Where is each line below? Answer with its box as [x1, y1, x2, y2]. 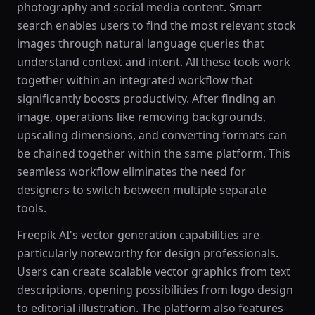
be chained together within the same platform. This [17, 146, 290, 161]
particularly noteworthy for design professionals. [17, 245, 278, 261]
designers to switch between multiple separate [17, 182, 266, 198]
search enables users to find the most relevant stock [17, 18, 296, 33]
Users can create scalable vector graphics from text [17, 264, 290, 279]
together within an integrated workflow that [17, 72, 253, 88]
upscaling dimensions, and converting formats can [17, 127, 287, 143]
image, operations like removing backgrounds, [17, 109, 266, 124]
